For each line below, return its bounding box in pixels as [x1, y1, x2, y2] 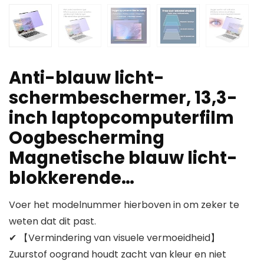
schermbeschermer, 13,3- [9, 86, 237, 110]
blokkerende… [9, 166, 134, 190]
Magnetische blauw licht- [9, 146, 237, 170]
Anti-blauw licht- [9, 66, 164, 90]
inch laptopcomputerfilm [9, 106, 234, 130]
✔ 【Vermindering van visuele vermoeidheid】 [9, 231, 220, 245]
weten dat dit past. [9, 214, 96, 229]
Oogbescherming [9, 126, 164, 150]
